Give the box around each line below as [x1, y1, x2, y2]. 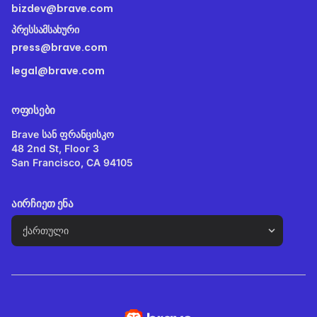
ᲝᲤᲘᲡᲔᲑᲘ [11, 103, 55, 118]
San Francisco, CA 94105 [11, 156, 133, 169]
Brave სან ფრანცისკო [11, 128, 114, 141]
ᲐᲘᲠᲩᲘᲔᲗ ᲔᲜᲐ [11, 196, 74, 212]
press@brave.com [11, 40, 108, 55]
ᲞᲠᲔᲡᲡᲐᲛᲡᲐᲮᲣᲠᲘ [11, 23, 79, 38]
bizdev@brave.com [11, 1, 113, 16]
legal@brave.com [11, 64, 105, 79]
